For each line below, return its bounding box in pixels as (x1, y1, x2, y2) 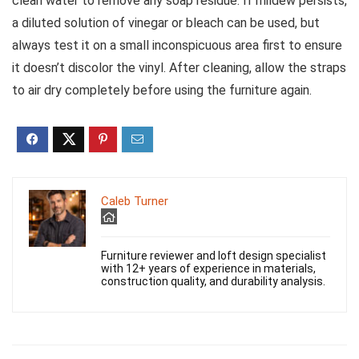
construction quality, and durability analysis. (101, 275, 325, 288)
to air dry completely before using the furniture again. (12, 83, 312, 99)
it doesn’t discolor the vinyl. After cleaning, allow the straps (12, 60, 346, 76)
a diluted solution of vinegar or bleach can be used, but (12, 15, 320, 31)
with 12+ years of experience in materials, (101, 262, 316, 276)
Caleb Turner (101, 194, 168, 209)
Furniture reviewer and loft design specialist (101, 249, 326, 263)
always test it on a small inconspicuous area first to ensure (12, 38, 342, 54)
